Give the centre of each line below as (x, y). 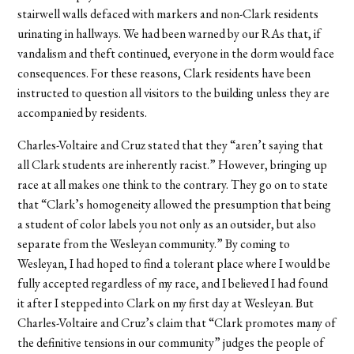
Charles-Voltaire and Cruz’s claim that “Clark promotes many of (177, 322)
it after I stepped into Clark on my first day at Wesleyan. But (166, 303)
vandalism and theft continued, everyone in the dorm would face (176, 53)
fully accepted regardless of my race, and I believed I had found (173, 283)
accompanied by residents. (83, 112)
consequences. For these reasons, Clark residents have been (164, 73)
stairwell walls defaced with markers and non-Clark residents (168, 13)
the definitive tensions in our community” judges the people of (171, 342)
